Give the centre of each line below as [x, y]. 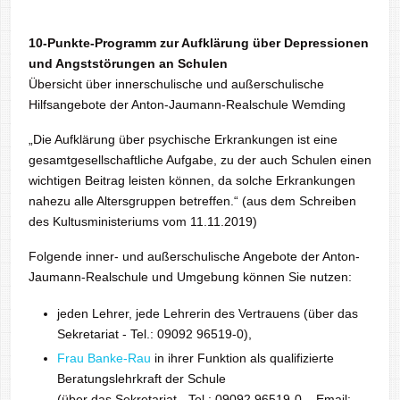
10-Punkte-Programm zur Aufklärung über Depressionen [199, 43]
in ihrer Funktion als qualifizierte [242, 358]
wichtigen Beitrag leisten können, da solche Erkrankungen [192, 180]
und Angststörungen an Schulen [128, 63]
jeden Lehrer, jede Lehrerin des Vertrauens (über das [208, 313]
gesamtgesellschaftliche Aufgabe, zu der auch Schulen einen [200, 160]
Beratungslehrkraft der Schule [142, 379]
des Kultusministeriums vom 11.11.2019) [143, 221]
